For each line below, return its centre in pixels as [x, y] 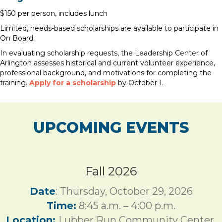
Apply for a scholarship [73, 83]
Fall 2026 [111, 171]
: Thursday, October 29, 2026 [124, 191]
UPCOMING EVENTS [111, 127]
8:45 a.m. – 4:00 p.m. [127, 205]
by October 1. [140, 83]
